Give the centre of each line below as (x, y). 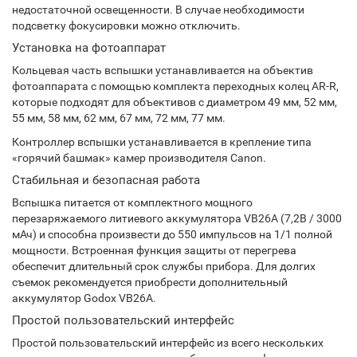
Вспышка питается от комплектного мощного (132, 202)
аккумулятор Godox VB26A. (84, 298)
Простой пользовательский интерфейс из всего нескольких (168, 343)
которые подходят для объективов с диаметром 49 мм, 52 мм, (175, 102)
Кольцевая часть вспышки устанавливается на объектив (163, 70)
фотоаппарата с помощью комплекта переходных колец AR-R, (175, 86)
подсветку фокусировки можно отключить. (126, 25)
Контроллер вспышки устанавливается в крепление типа (162, 142)
